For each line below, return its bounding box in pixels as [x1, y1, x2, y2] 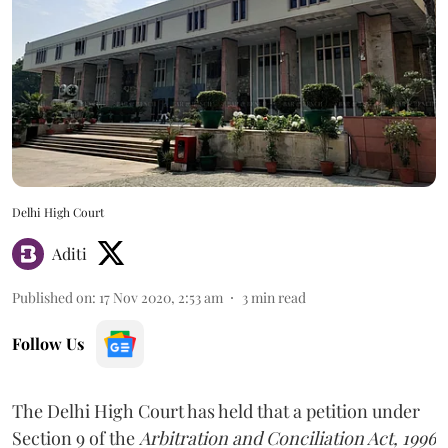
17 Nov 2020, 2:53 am [99, 287, 223, 307]
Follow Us [12, 332, 84, 354]
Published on [12, 287, 92, 307]
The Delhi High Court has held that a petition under [12, 398, 420, 423]
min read [251, 287, 306, 307]
